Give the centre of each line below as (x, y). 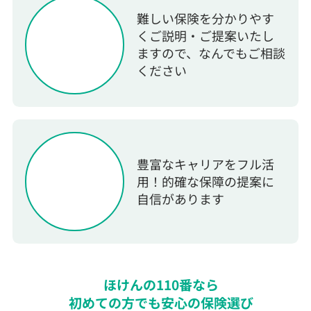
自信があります (181, 198)
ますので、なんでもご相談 (211, 53)
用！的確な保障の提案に (206, 181)
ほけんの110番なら (161, 285)
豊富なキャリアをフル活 (206, 163)
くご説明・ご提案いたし (206, 36)
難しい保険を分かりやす (206, 18)
